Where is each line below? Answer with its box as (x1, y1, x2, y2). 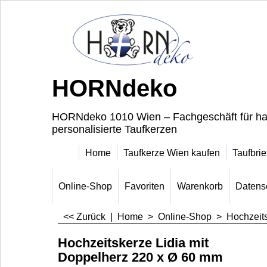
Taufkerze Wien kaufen (123, 147, 220, 158)
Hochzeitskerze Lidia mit (58, 235, 209, 250)
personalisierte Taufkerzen (52, 123, 177, 135)
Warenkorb (177, 181, 223, 191)
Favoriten (125, 181, 164, 191)
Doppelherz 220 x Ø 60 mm (58, 249, 223, 265)
